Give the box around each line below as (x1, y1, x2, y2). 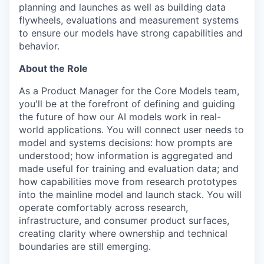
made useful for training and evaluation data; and (19, 163, 239, 174)
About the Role (19, 62, 88, 74)
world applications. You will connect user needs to (19, 124, 244, 136)
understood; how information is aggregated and (19, 150, 233, 161)
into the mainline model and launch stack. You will (19, 189, 242, 200)
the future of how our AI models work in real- (19, 111, 221, 123)
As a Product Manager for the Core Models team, (19, 85, 239, 97)
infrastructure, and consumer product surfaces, (19, 214, 229, 226)
